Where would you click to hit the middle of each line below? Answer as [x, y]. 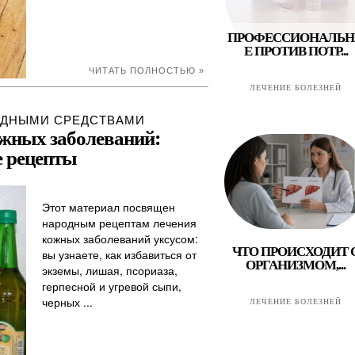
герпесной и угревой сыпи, [112, 286]
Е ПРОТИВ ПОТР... [296, 51]
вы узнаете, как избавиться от [119, 254]
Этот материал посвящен [109, 207]
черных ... [67, 302]
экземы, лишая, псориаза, [110, 270]
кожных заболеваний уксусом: [120, 239]
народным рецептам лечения [119, 223]
